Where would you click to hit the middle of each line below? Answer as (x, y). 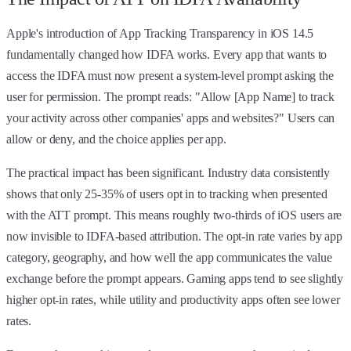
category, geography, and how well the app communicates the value (169, 257)
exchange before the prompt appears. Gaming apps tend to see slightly (175, 278)
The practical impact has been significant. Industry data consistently (168, 172)
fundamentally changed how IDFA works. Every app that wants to (167, 54)
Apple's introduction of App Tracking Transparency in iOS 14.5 (160, 33)
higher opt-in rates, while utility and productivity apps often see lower (173, 299)
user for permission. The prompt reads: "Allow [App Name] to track (170, 96)
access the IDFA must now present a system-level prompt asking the (170, 75)
